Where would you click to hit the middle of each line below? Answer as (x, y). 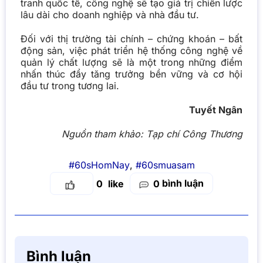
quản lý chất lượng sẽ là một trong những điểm (131, 63)
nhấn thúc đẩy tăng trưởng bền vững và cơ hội (131, 74)
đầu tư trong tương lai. (70, 86)
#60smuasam (165, 165)
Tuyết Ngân (216, 110)
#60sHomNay (99, 165)
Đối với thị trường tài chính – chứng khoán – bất (131, 39)
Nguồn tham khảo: (104, 134)
